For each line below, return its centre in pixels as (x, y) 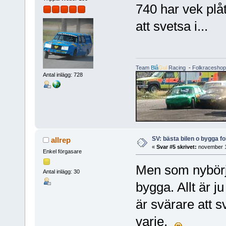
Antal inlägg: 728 (63, 75)
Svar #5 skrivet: (176, 147)
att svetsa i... (172, 26)
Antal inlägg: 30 (61, 172)
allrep (61, 140)
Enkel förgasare (62, 151)
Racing (176, 67)
